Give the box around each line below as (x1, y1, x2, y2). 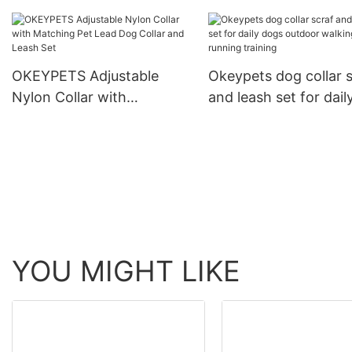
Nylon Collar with (12, 89, 126, 105)
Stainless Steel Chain (12, 40, 150, 57)
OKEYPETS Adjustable (12, 68, 159, 84)
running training (207, 131, 314, 148)
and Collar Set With (12, 19, 140, 36)
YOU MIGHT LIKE (12, 254, 240, 289)
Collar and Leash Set (12, 131, 148, 148)
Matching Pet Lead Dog (12, 110, 168, 126)
